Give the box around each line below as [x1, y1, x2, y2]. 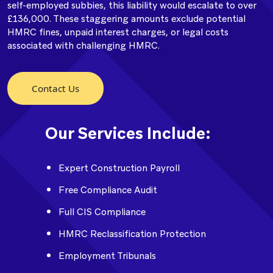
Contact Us [32, 82, 79, 94]
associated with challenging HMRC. [7, 40, 160, 52]
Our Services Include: [45, 122, 211, 144]
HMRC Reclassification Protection [58, 228, 206, 240]
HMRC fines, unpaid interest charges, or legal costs [7, 26, 229, 38]
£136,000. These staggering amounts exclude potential [7, 13, 246, 25]
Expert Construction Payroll [58, 162, 180, 174]
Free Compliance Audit [58, 184, 157, 196]
